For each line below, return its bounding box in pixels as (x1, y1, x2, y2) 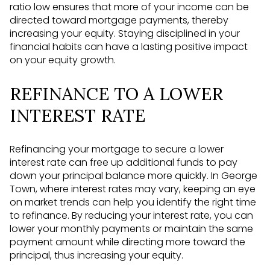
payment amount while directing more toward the (10, 234, 245, 249)
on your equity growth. (10, 53, 116, 67)
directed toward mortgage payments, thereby (10, 13, 228, 28)
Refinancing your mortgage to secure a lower (10, 142, 224, 156)
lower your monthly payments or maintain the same (10, 221, 253, 236)
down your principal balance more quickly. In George (10, 168, 257, 183)
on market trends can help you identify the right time (10, 195, 256, 209)
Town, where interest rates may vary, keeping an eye (10, 181, 256, 196)
